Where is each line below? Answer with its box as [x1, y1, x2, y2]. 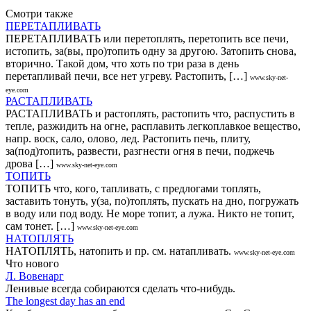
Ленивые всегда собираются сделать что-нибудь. [6, 282, 235, 294]
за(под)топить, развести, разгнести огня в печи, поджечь [6, 144, 274, 157]
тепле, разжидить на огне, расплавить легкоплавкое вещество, [6, 119, 301, 132]
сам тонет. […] [6, 219, 74, 232]
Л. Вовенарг [6, 269, 64, 282]
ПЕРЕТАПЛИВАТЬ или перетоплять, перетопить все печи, [6, 32, 289, 44]
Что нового [6, 257, 59, 269]
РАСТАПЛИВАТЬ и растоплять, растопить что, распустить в [6, 107, 295, 119]
